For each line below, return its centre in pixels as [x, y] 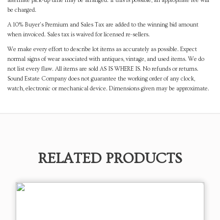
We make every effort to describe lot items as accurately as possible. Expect [102, 50]
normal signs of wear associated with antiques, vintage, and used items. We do [106, 59]
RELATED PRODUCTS [110, 159]
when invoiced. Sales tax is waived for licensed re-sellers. [79, 35]
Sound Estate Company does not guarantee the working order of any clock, [101, 79]
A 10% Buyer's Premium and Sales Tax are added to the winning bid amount [103, 25]
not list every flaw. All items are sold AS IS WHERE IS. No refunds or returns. [103, 69]
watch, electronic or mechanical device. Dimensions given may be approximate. [108, 89]
